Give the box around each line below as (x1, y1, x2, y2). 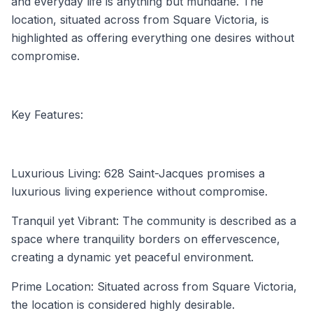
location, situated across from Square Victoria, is (11, 12, 269, 27)
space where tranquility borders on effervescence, (11, 231, 280, 246)
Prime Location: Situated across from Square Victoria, (11, 279, 297, 293)
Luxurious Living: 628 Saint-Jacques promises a (11, 166, 265, 180)
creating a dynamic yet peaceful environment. (11, 249, 254, 264)
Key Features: (11, 107, 83, 122)
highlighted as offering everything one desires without (11, 30, 294, 45)
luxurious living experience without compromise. (11, 184, 268, 198)
